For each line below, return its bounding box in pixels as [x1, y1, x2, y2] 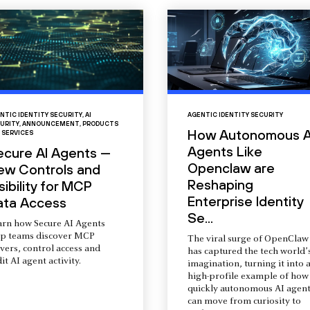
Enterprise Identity [187, 193, 303, 210]
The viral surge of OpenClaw [187, 235, 309, 245]
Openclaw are [187, 160, 275, 176]
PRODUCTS [82, 120, 119, 128]
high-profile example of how [187, 272, 309, 282]
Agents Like [187, 143, 262, 160]
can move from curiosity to [187, 297, 301, 307]
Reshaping [187, 176, 253, 193]
